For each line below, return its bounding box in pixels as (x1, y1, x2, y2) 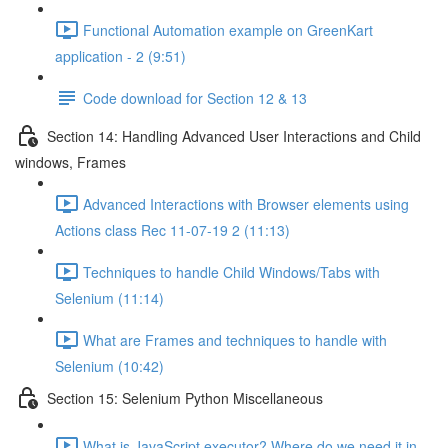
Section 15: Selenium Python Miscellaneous (47, 387, 323, 408)
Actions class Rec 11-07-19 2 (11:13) (55, 220, 290, 240)
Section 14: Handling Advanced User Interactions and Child (47, 125, 421, 146)
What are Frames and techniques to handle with (83, 329, 387, 350)
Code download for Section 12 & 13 (83, 87, 307, 108)
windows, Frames (15, 152, 126, 172)
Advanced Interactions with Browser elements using (83, 193, 409, 214)
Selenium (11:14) (55, 288, 164, 308)
